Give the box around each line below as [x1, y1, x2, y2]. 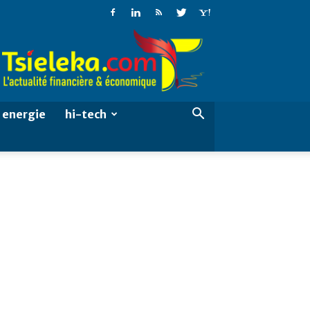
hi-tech [65, 107, 107, 121]
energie [2, 107, 46, 121]
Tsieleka [103, 29, 140, 42]
